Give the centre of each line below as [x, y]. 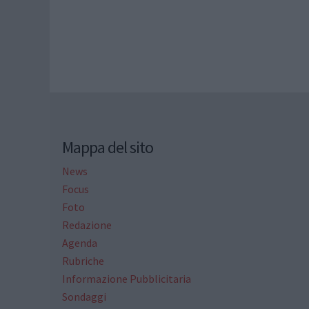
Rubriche [83, 260]
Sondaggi [84, 296]
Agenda [79, 242]
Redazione [87, 225]
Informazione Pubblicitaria [126, 278]
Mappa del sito [107, 147]
